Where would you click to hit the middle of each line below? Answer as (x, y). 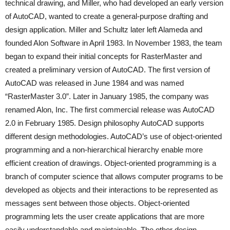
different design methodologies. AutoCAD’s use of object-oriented (113, 136)
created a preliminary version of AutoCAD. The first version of (108, 70)
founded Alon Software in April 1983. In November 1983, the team (114, 43)
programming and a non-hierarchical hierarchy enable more (104, 150)
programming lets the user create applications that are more (105, 216)
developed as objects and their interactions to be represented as (112, 190)
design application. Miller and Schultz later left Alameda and (104, 30)
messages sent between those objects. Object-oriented (97, 203)
